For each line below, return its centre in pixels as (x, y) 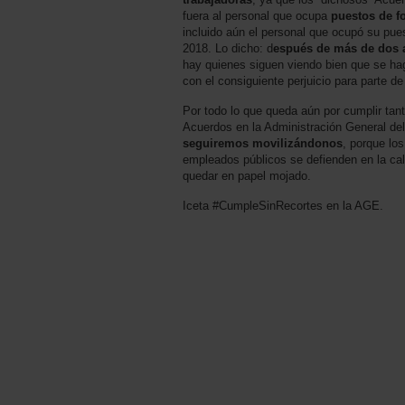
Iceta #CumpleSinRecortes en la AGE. (283, 205)
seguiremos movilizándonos (263, 143)
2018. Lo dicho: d (228, 48)
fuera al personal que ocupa (257, 15)
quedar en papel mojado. (247, 175)
